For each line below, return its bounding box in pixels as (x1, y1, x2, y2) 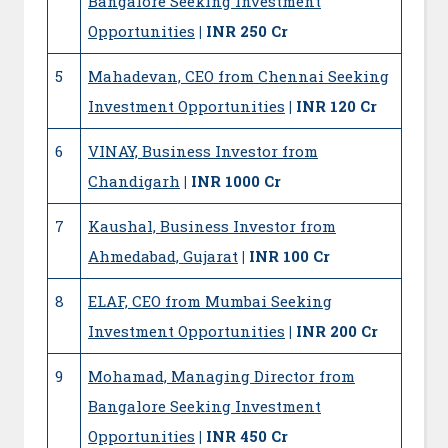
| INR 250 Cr (199, 20, 288, 41)
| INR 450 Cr (199, 425, 288, 446)
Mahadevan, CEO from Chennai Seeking (88, 65, 389, 86)
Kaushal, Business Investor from (88, 215, 336, 236)
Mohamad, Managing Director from (88, 365, 355, 386)
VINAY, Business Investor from (88, 140, 318, 161)
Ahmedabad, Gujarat (88, 245, 238, 266)
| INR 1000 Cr (184, 170, 281, 191)
